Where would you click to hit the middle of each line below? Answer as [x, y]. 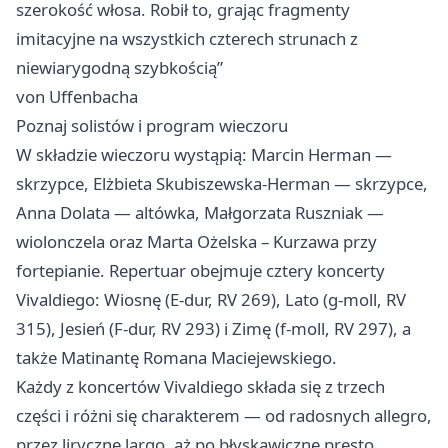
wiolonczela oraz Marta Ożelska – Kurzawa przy [196, 242]
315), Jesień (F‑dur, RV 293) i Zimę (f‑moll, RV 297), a [213, 329]
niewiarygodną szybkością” [119, 68]
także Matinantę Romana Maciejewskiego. [176, 358]
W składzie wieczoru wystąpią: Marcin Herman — [204, 155]
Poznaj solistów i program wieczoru [152, 126]
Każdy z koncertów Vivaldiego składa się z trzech [200, 387]
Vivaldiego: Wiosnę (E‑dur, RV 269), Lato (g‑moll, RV [211, 300]
